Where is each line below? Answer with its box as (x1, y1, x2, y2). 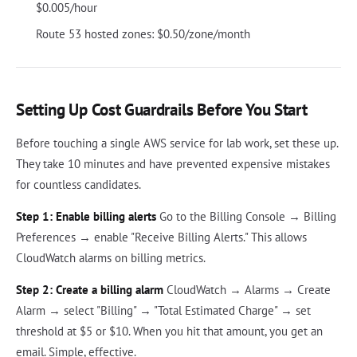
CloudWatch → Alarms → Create (163, 282, 331, 298)
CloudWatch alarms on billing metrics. (16, 250, 206, 266)
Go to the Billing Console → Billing (156, 209, 336, 225)
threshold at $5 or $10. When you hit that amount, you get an (16, 324, 323, 339)
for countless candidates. (16, 177, 141, 193)
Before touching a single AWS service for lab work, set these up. (16, 135, 338, 151)
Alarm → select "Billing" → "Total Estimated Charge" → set (16, 303, 311, 319)
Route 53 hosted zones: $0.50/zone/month (35, 26, 250, 42)
